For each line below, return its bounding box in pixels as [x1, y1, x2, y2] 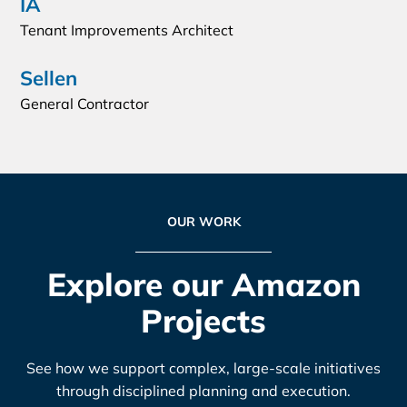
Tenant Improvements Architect [20, 20, 234, 39]
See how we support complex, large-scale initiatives [26, 358, 381, 377]
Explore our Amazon [46, 263, 361, 304]
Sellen [20, 65, 78, 91]
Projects [141, 300, 266, 341]
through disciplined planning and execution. [56, 381, 351, 400]
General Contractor [20, 94, 150, 113]
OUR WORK [166, 213, 241, 230]
